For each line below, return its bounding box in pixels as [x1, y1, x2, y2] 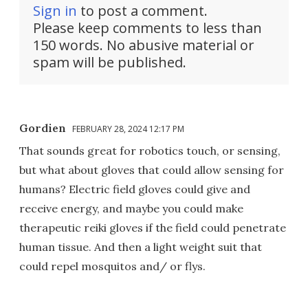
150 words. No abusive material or [33, 35, 254, 54]
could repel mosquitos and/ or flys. [19, 258, 206, 273]
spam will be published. [33, 52, 186, 71]
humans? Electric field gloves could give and [19, 181, 250, 196]
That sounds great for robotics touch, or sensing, [19, 143, 280, 157]
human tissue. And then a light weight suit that [19, 239, 262, 254]
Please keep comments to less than [33, 18, 262, 37]
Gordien [19, 120, 66, 135]
